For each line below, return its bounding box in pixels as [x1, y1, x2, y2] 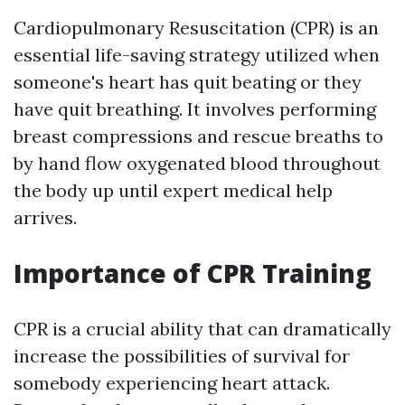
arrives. [14, 206, 77, 230]
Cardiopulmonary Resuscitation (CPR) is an [14, 16, 379, 40]
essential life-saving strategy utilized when [14, 43, 380, 67]
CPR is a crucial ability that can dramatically [14, 317, 391, 341]
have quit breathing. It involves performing [14, 98, 376, 121]
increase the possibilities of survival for [14, 344, 350, 368]
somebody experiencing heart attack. [14, 372, 330, 395]
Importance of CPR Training [14, 256, 372, 291]
